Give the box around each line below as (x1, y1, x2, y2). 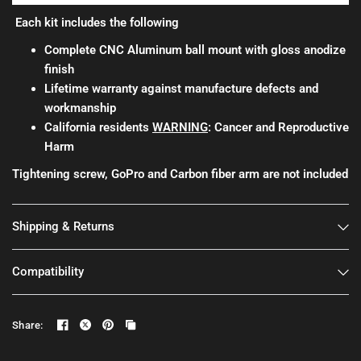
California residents (44, 120, 152, 135)
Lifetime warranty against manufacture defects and (44, 81, 318, 97)
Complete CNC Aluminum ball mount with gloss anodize (44, 43, 346, 58)
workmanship (44, 101, 116, 116)
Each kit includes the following (12, 15, 180, 31)
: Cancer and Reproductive (208, 120, 349, 135)
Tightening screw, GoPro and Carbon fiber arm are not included (12, 167, 349, 182)
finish (44, 62, 77, 77)
